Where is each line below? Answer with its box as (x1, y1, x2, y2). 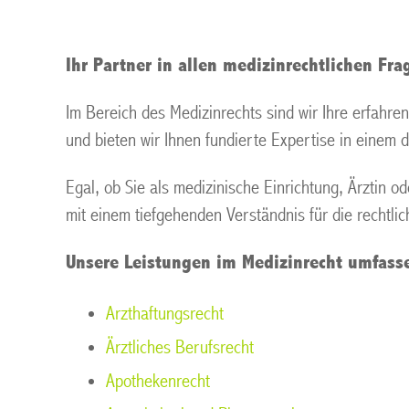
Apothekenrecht (106, 370, 210, 393)
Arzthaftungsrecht (106, 302, 224, 325)
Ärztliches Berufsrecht (106, 336, 254, 359)
